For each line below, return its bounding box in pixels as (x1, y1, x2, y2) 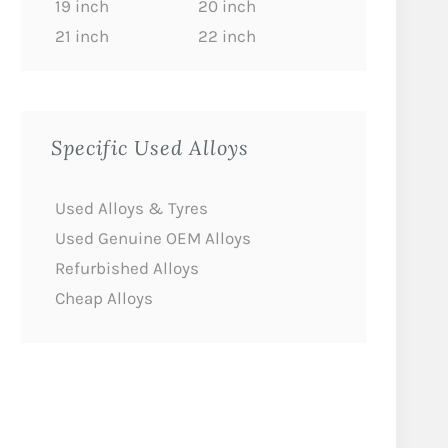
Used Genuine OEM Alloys (55, 228, 251, 248)
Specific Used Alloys (51, 134, 249, 160)
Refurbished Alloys (55, 258, 199, 278)
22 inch (197, 26, 256, 46)
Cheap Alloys (55, 288, 153, 308)
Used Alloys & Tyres (55, 198, 208, 218)
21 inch (55, 26, 109, 46)
